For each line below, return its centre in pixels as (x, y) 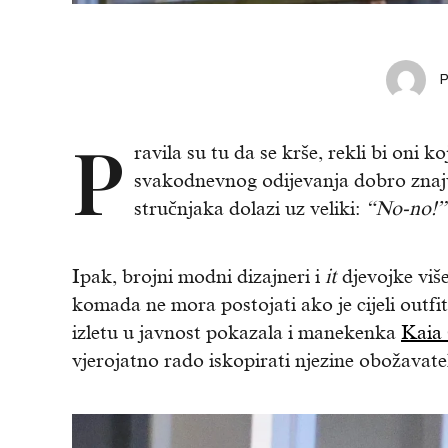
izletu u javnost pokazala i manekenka (236, 332)
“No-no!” (405, 208)
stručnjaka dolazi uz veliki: (249, 208)
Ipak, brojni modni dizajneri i (198, 276)
